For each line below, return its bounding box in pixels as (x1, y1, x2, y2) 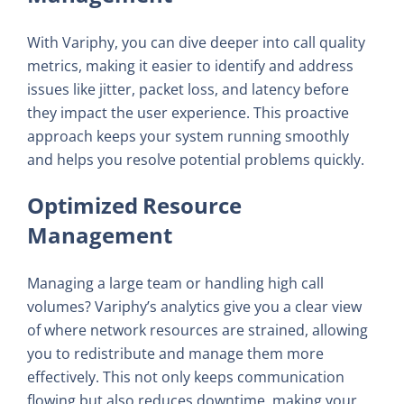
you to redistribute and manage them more (27, 344, 324, 364)
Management (27, 220, 172, 251)
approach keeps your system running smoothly (27, 126, 349, 147)
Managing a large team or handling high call (27, 273, 324, 294)
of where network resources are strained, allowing (27, 320, 368, 341)
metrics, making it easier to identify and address (27, 56, 353, 77)
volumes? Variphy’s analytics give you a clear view (27, 297, 362, 317)
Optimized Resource (27, 190, 243, 221)
